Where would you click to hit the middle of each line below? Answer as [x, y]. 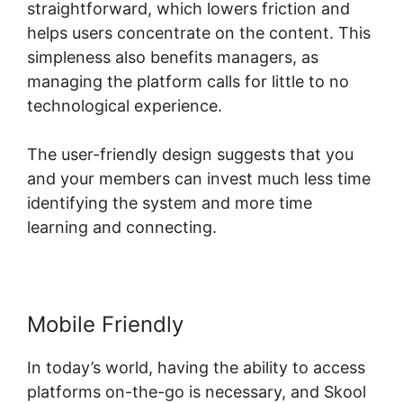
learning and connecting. [122, 227]
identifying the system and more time [170, 202]
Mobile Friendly [105, 324]
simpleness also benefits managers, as [173, 57]
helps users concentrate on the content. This [199, 32]
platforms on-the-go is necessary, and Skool [197, 391]
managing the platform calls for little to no [188, 81]
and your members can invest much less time [199, 178]
